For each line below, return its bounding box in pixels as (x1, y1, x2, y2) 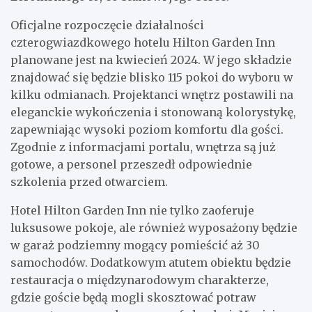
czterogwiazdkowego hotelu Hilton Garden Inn (10, 35, 275, 49)
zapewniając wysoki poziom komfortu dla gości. (10, 122, 283, 136)
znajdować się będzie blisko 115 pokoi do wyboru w (10, 70, 293, 84)
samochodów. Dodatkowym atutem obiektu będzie (10, 255, 291, 270)
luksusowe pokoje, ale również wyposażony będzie (10, 220, 297, 235)
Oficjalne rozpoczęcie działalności (10, 17, 204, 32)
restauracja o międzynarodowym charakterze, (10, 272, 269, 287)
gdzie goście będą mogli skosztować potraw (10, 290, 256, 304)
